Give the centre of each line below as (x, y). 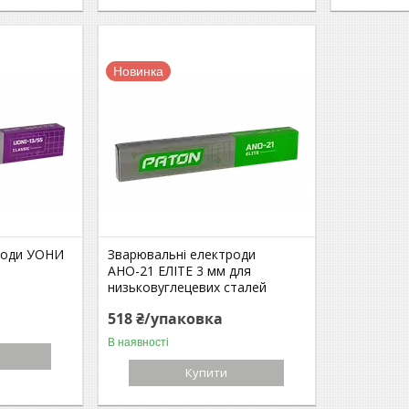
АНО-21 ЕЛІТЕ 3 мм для (180, 270)
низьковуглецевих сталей (188, 287)
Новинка (139, 71)
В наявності (139, 342)
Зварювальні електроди (182, 254)
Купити (207, 372)
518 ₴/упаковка (166, 318)
